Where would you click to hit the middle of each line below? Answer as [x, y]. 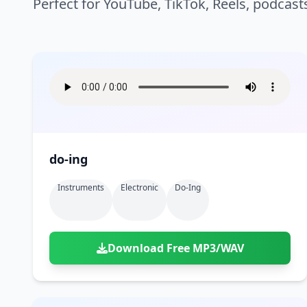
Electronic [139, 187]
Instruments [81, 187]
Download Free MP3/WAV [175, 248]
